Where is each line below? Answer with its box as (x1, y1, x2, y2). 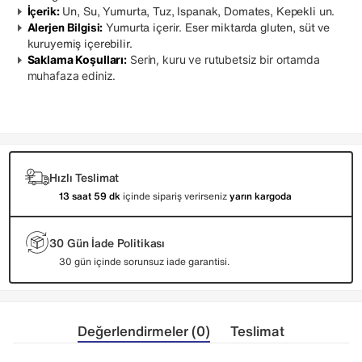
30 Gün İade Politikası (49, 234, 166, 251)
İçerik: (27, 2, 60, 19)
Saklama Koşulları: (27, 52, 128, 66)
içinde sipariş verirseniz (120, 189, 230, 204)
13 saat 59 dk (59, 189, 121, 204)
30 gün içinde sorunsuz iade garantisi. (59, 255, 230, 269)
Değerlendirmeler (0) (78, 321, 210, 342)
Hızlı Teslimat (49, 168, 120, 186)
